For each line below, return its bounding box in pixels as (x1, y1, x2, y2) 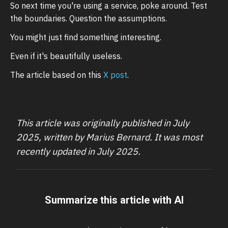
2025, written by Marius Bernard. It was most (16, 131, 203, 144)
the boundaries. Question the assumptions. (10, 13, 167, 24)
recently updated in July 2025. (16, 146, 140, 158)
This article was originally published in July (16, 117, 189, 129)
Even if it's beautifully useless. (10, 51, 122, 62)
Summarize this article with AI (44, 194, 184, 207)
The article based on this (10, 70, 103, 80)
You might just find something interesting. (10, 32, 161, 43)
